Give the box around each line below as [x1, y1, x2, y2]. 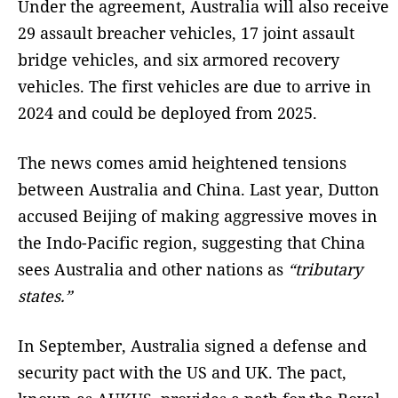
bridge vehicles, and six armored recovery [18, 49, 339, 71]
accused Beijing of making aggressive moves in [18, 205, 378, 227]
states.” [18, 285, 76, 307]
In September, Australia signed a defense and [18, 335, 367, 357]
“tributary [288, 259, 362, 281]
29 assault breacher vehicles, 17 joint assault [18, 22, 354, 44]
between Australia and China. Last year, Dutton [18, 179, 379, 201]
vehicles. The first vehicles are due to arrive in [18, 76, 371, 98]
